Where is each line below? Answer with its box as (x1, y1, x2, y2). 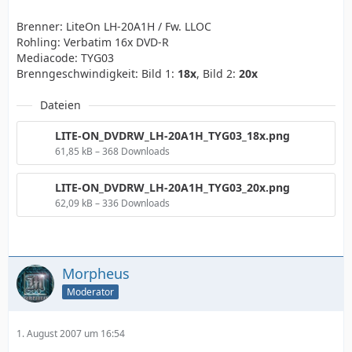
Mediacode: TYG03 (16, 50, 114, 66)
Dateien (40, 97, 81, 113)
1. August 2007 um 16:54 (16, 327, 125, 341)
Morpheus (62, 264, 130, 284)
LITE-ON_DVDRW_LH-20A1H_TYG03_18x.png (55, 128, 290, 144)
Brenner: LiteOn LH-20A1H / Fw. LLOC (16, 19, 211, 35)
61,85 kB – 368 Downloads (55, 145, 170, 159)
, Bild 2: (196, 66, 239, 82)
